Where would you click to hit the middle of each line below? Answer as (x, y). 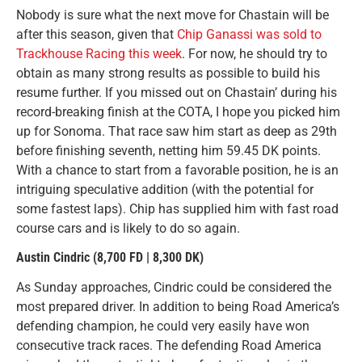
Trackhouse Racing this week (99, 54)
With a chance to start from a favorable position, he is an (177, 170)
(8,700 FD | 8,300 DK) (148, 258)
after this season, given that (97, 35)
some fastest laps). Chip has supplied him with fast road (177, 209)
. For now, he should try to (255, 54)
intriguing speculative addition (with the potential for (165, 190)
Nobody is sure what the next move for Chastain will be (173, 15)
